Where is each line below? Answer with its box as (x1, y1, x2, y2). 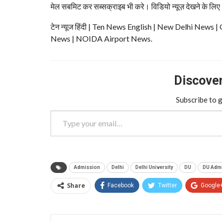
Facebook (108, 181, 134, 189)
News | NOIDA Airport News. (51, 33, 152, 43)
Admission (74, 164, 100, 170)
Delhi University (135, 164, 173, 170)
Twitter (158, 181, 177, 189)
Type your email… (50, 105, 74, 114)
